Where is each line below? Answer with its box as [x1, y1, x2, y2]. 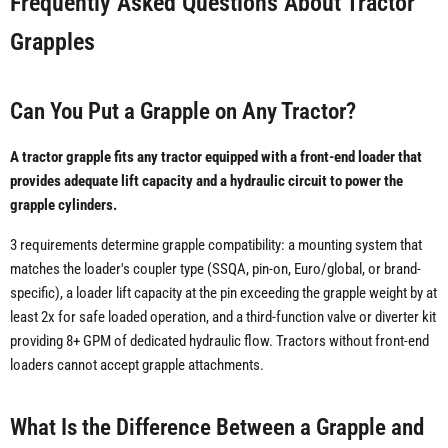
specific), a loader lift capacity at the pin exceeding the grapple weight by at [10, 284, 437, 303]
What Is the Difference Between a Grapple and [10, 414, 424, 441]
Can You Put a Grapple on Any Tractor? [10, 98, 356, 125]
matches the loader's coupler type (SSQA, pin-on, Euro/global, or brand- [10, 260, 421, 279]
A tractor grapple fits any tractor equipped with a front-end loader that [10, 148, 422, 167]
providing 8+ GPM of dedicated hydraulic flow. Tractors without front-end [10, 332, 429, 351]
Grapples [10, 27, 95, 57]
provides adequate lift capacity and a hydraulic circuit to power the [10, 172, 403, 191]
